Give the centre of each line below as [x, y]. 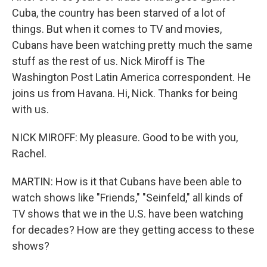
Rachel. [29, 153]
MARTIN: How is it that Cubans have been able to [127, 181]
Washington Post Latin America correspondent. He [131, 77]
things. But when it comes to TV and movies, [117, 29]
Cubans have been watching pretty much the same [132, 45]
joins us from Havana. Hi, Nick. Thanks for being [125, 93]
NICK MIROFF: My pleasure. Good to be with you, [125, 137]
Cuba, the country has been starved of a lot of [119, 13]
